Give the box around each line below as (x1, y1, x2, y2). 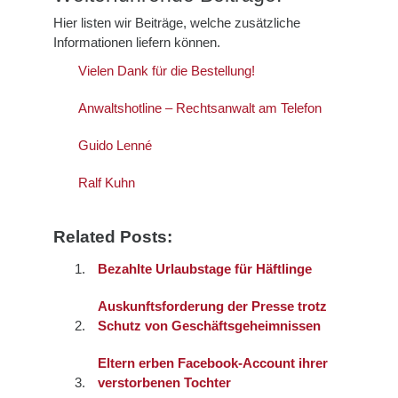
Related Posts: (53, 227, 172, 246)
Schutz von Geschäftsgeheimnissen (98, 317, 321, 333)
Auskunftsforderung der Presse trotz (98, 298, 327, 314)
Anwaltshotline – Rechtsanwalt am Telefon (78, 99, 322, 115)
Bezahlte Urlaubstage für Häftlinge (98, 260, 312, 276)
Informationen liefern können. (53, 34, 220, 50)
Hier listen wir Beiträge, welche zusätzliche (53, 14, 300, 30)
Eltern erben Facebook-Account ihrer (98, 354, 328, 370)
